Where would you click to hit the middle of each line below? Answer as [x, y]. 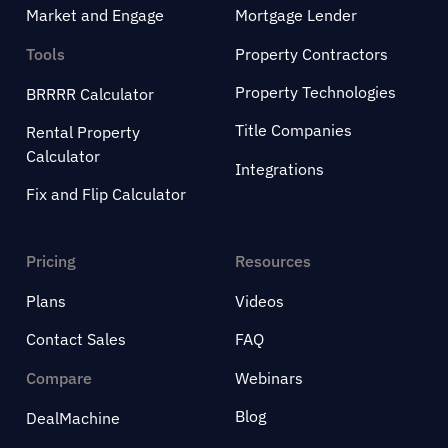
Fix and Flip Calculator [106, 194]
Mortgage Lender [295, 15]
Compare [59, 377]
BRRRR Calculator [90, 93]
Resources [272, 260]
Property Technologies [315, 92]
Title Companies [293, 130]
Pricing [51, 260]
